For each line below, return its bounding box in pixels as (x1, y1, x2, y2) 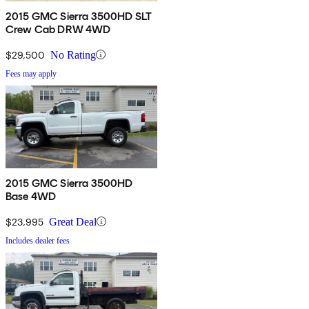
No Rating (50, 48, 96, 61)
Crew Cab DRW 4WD (6, 22, 111, 36)
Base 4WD (6, 189, 57, 203)
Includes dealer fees (6, 235, 70, 246)
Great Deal (49, 215, 97, 228)
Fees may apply (6, 68, 57, 79)
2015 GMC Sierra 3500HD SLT (6, 9, 152, 23)
